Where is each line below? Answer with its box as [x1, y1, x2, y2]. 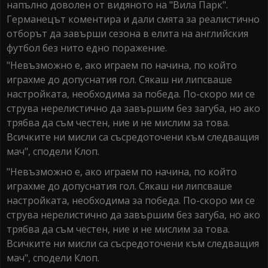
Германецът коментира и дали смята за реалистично [7, 13, 260, 26]
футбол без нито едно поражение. [7, 41, 167, 55]
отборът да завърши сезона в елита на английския [7, 27, 248, 41]
